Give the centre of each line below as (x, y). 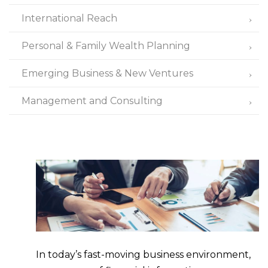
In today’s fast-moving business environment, (143, 254)
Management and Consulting (92, 101)
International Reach (69, 18)
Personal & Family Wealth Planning (106, 46)
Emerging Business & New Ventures (107, 73)
